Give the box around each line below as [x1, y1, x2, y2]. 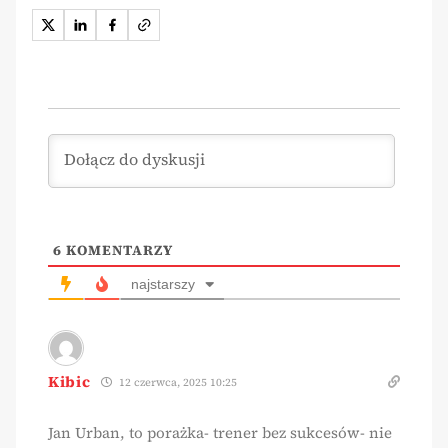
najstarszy [131, 275, 195, 292]
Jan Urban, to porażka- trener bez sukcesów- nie [48, 421, 392, 443]
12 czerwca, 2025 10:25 [115, 374, 237, 390]
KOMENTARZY [62, 239, 173, 260]
